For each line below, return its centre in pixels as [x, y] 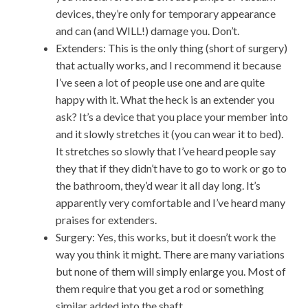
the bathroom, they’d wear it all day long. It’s [158, 185]
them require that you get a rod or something [160, 288]
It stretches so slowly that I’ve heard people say [166, 151]
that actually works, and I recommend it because [168, 65]
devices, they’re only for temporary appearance [166, 13]
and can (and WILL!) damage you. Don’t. [147, 31]
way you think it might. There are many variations [170, 254]
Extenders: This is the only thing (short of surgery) [172, 48]
